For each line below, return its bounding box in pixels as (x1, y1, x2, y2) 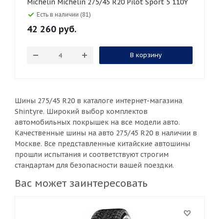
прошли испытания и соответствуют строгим (15, 150, 169, 159)
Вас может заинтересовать (15, 177, 148, 190)
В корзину (130, 51, 162, 59)
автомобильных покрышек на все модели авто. (15, 118, 180, 127)
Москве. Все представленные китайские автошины (15, 139, 190, 148)
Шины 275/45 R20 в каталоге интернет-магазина (15, 96, 182, 105)
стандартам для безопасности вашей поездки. (15, 161, 174, 170)
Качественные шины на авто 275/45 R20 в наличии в (15, 129, 197, 137)
